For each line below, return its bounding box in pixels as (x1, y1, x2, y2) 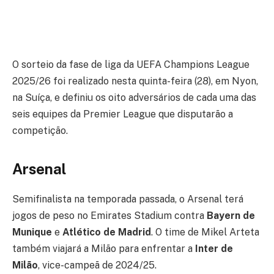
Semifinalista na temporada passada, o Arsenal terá (12, 193, 243, 205)
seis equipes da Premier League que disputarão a (12, 108, 233, 120)
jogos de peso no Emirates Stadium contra (12, 209, 207, 221)
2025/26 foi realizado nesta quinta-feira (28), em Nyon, (12, 75, 258, 87)
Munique (12, 226, 52, 238)
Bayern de (207, 209, 255, 221)
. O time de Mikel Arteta (151, 226, 259, 238)
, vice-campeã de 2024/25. (38, 259, 157, 271)
